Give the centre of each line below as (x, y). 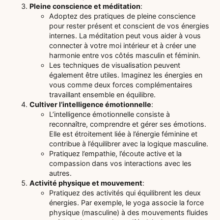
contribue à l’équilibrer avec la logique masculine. (129, 144)
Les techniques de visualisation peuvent (115, 65)
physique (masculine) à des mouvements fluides (129, 213)
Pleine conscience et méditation (85, 6)
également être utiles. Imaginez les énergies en (126, 75)
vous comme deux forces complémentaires (121, 85)
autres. (60, 173)
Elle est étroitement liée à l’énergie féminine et (123, 134)
